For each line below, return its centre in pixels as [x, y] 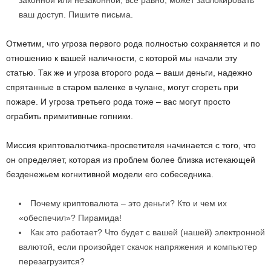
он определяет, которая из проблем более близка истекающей [131, 160]
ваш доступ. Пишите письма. [76, 15]
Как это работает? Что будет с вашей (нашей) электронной [148, 232]
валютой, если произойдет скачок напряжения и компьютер [138, 247]
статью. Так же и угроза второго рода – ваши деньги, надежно [129, 73]
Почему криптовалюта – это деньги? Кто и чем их [129, 203]
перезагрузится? [52, 261]
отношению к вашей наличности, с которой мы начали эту [122, 58]
